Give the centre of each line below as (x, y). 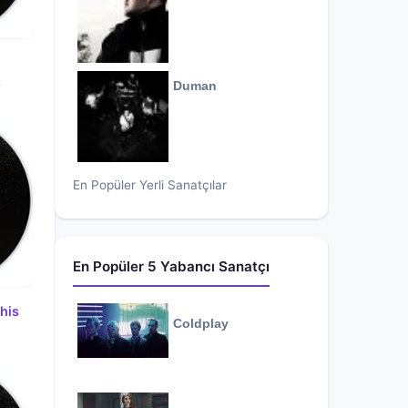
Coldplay (201, 324)
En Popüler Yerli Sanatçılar (150, 185)
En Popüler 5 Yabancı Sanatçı (171, 266)
